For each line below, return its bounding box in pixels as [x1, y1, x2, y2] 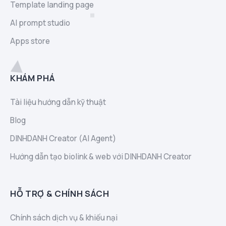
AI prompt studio [10, 17, 70, 28]
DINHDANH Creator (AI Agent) [10, 133, 116, 144]
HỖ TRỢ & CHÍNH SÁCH [10, 187, 109, 199]
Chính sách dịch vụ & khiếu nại [10, 212, 118, 223]
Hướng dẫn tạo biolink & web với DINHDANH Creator [10, 151, 192, 162]
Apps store [10, 35, 50, 46]
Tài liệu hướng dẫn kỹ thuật [10, 96, 106, 107]
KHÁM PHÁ [10, 72, 55, 84]
